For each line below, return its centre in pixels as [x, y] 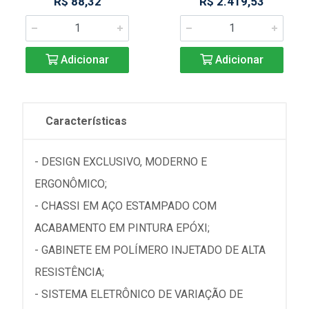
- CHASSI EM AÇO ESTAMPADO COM [126, 206]
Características [86, 121]
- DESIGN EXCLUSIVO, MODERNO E [121, 162]
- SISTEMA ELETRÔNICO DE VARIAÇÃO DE [139, 295]
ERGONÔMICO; [71, 184]
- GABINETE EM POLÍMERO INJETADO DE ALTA [150, 250]
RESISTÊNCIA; [69, 272]
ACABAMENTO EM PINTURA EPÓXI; [122, 228]
